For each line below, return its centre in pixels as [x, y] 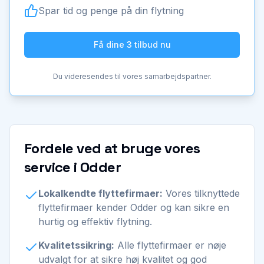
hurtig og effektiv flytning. [95, 222]
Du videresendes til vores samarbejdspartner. [132, 76]
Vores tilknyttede [201, 193]
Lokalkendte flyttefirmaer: [100, 193]
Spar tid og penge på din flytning [111, 11]
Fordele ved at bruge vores [112, 148]
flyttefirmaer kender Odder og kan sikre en [134, 207]
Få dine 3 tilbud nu [132, 44]
